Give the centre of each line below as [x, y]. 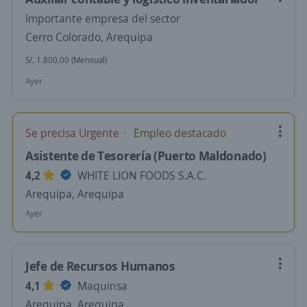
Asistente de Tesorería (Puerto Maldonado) [146, 156]
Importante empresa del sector [103, 19]
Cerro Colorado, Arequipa [89, 37]
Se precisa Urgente [74, 133]
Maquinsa [101, 286]
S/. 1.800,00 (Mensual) [66, 60]
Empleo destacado [179, 133]
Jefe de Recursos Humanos [100, 266]
